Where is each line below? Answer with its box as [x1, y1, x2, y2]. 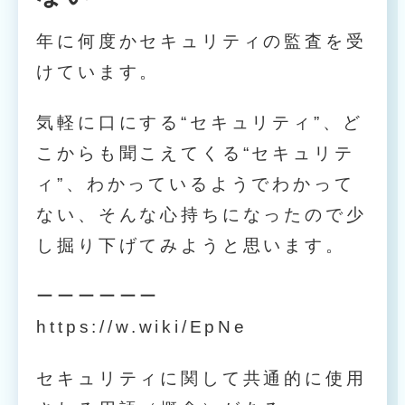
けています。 [36, 61, 161, 81]
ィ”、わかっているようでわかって [36, 174, 355, 194]
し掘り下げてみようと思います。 [36, 236, 346, 256]
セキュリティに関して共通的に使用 [36, 368, 367, 388]
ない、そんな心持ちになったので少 [36, 205, 367, 225]
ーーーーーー [36, 287, 161, 306]
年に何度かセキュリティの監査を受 [36, 31, 367, 51]
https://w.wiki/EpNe [36, 317, 248, 337]
